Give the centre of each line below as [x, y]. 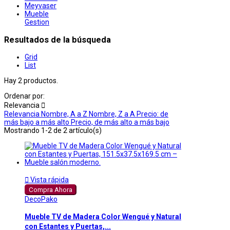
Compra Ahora [51, 189]
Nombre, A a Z [65, 114]
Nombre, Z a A [113, 114]
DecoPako [41, 199]
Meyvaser [41, 6]
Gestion [37, 22]
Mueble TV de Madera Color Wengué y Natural [103, 217]
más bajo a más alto [37, 122]
